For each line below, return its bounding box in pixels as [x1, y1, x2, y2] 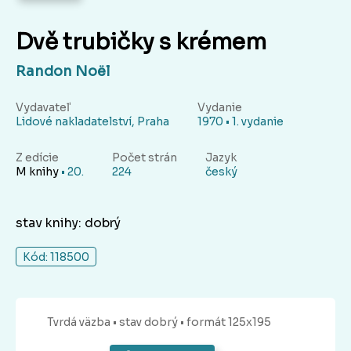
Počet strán [112, 150, 177, 165]
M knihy [16, 165, 59, 179]
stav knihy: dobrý [16, 215, 121, 232]
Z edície [16, 150, 59, 165]
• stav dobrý [113, 315, 180, 330]
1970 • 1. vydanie [197, 114, 284, 129]
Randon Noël [16, 63, 110, 81]
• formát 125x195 [180, 315, 271, 330]
